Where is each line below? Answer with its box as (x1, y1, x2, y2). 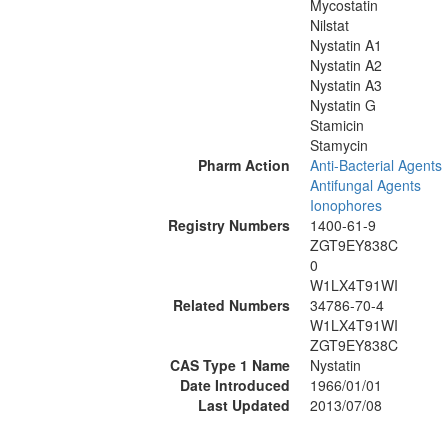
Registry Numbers (168, 215, 290, 235)
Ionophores (310, 195, 382, 215)
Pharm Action (198, 155, 290, 175)
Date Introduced (180, 375, 290, 395)
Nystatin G (310, 95, 376, 115)
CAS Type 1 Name (170, 355, 290, 375)
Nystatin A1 (310, 35, 382, 55)
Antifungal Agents (310, 175, 421, 195)
